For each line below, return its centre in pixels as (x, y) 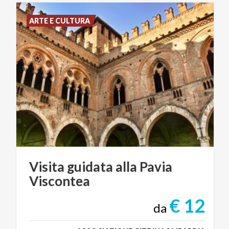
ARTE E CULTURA (60, 21)
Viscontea (60, 181)
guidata (90, 167)
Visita (47, 167)
